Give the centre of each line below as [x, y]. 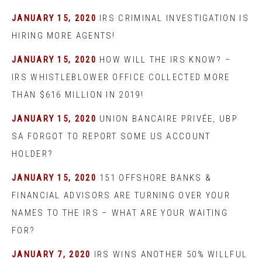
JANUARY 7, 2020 [51, 254]
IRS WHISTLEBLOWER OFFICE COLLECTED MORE [121, 77]
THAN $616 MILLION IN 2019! [78, 95]
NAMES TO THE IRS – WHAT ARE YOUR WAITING [120, 213]
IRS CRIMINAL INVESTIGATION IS [174, 18]
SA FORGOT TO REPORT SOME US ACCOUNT [111, 136]
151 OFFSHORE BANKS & [156, 178]
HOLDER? [33, 154]
